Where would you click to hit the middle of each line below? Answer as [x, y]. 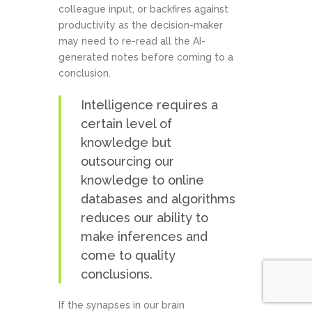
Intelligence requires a [149, 105]
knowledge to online [142, 180]
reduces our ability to [145, 218]
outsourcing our [127, 162]
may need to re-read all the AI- [132, 41]
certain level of [126, 124]
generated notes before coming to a [146, 57]
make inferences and [144, 237]
